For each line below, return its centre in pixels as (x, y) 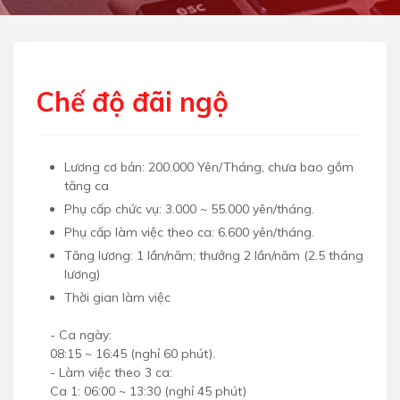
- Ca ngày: (81, 334)
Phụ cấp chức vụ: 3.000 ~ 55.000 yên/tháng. (189, 208)
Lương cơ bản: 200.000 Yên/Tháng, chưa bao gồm (209, 167)
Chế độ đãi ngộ (132, 101)
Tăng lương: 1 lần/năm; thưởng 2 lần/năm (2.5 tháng (214, 255)
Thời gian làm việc (117, 297)
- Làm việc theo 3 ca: (111, 372)
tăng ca (87, 185)
